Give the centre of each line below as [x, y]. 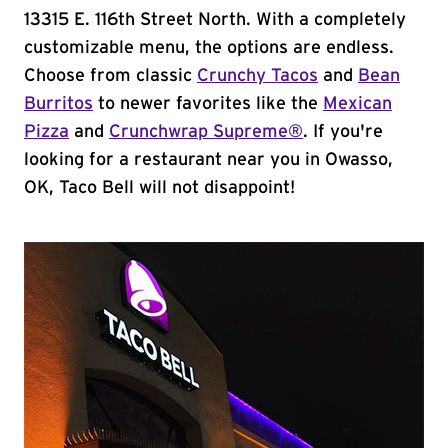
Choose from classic [110, 76]
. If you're [343, 132]
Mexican [357, 104]
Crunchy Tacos [257, 76]
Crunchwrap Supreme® [206, 132]
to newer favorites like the [208, 104]
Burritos [58, 104]
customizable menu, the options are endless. [209, 48]
